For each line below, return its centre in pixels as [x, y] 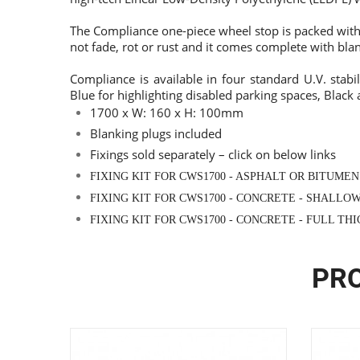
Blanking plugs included [156, 133]
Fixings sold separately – [157, 154]
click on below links [282, 154]
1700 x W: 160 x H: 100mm [167, 112]
